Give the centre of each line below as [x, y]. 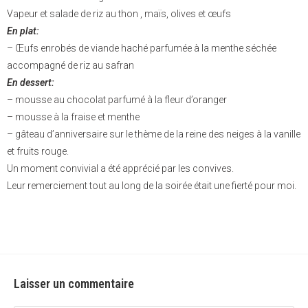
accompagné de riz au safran [70, 66]
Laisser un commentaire [74, 284]
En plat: [23, 31]
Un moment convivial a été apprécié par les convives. [120, 169]
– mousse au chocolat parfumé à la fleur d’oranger [117, 100]
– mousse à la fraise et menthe [73, 117]
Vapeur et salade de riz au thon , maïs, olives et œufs [119, 14]
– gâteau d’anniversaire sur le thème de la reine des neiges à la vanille [154, 134]
